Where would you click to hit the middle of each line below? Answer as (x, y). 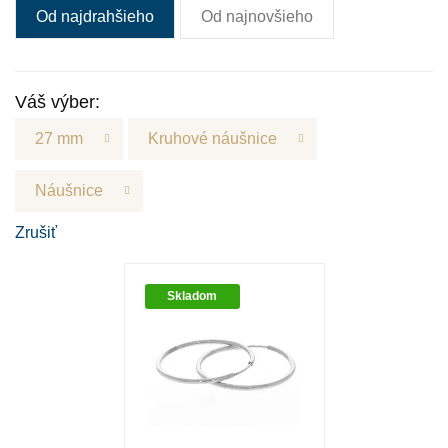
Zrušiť (36, 232)
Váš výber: (57, 102)
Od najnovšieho (257, 16)
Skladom (192, 296)
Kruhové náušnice (212, 138)
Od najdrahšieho (95, 16)
